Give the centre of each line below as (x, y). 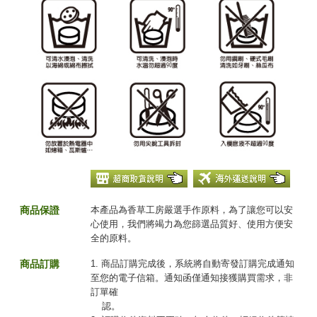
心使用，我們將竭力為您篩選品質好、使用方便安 (192, 224)
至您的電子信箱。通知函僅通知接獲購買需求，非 (192, 278)
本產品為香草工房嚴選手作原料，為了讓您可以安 (192, 210)
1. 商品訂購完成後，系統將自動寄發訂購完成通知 (192, 264)
